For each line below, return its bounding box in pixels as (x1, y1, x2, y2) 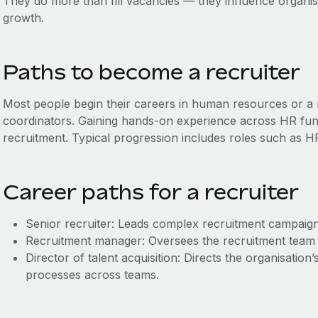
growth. (2, 11, 44, 25)
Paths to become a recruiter (2, 60, 305, 84)
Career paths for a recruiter (2, 180, 299, 204)
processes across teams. (25, 268, 159, 282)
